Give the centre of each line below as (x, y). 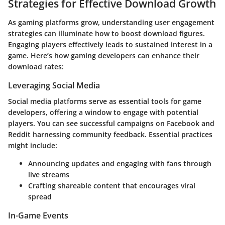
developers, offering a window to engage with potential (103, 113)
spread (40, 197)
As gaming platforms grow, (55, 23)
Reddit (19, 135)
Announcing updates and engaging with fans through (120, 164)
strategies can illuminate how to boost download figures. (106, 34)
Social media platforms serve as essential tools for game (105, 101)
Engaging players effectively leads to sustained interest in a (110, 45)
